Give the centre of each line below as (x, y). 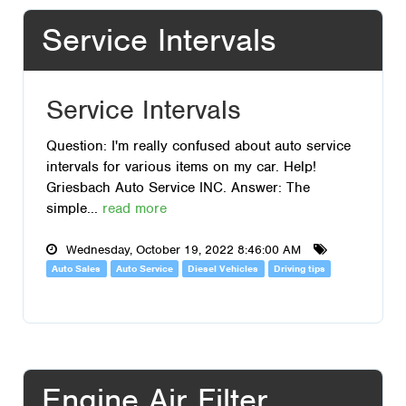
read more (135, 208)
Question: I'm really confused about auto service (198, 146)
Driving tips (300, 268)
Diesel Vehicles (223, 268)
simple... (74, 208)
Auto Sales (77, 268)
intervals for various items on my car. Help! (181, 167)
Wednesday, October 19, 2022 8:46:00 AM (184, 249)
